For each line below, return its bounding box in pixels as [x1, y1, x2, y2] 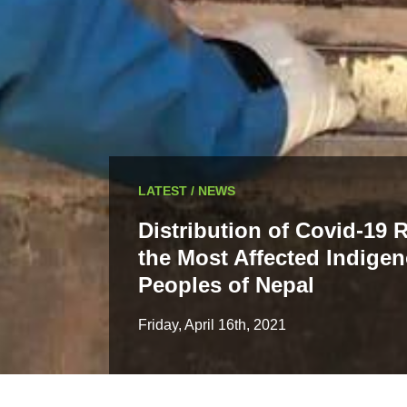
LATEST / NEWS [138, 183, 235, 198]
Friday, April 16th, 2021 [138, 316, 286, 333]
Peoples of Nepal [138, 272, 314, 297]
